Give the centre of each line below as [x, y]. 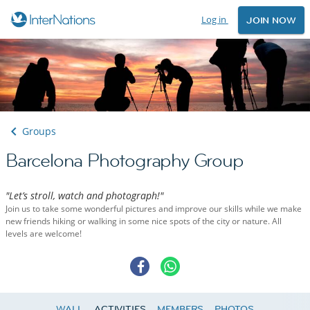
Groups [39, 131]
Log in [215, 19]
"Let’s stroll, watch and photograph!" [84, 196]
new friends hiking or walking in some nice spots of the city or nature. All [144, 221]
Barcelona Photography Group [125, 161]
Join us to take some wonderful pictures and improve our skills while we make [154, 209]
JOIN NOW [271, 20]
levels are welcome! [44, 234]
